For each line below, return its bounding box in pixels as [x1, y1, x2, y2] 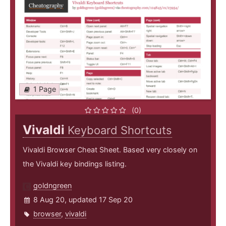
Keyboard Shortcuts [68, 124, 172, 137]
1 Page [33, 85, 56, 94]
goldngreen [33, 181, 72, 190]
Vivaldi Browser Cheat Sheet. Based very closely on [23, 145, 197, 154]
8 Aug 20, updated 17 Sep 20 [33, 195, 133, 204]
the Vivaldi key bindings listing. [23, 159, 127, 168]
